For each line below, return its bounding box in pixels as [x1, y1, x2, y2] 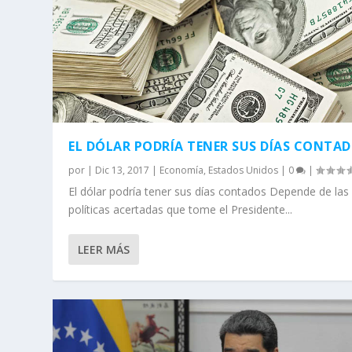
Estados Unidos [208, 163, 279, 178]
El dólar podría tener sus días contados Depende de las [68, 184, 350, 200]
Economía [159, 163, 204, 178]
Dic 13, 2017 [95, 163, 150, 178]
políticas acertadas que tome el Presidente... [68, 202, 293, 218]
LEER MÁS [78, 242, 130, 258]
